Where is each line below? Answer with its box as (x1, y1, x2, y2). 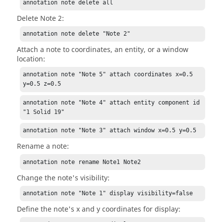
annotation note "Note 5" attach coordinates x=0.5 (23, 71, 193, 78)
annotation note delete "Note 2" (23, 30, 131, 37)
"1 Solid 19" (23, 108, 65, 115)
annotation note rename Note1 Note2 (23, 158, 141, 166)
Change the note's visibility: (17, 172, 110, 183)
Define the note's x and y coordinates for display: (17, 204, 180, 215)
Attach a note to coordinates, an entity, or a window (17, 45, 188, 55)
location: (17, 54, 45, 65)
